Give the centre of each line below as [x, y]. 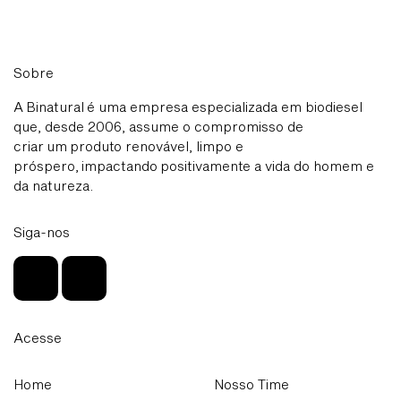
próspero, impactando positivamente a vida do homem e [194, 166]
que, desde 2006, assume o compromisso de [158, 127]
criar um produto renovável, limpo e [128, 146]
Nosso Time [252, 384]
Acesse [38, 338]
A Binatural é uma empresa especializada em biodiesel [188, 107]
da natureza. [53, 186]
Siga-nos [42, 232]
